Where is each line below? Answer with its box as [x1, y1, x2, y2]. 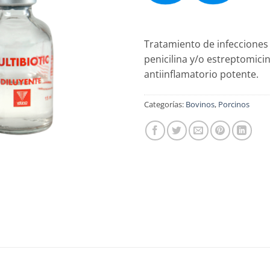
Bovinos [186, 98, 215, 110]
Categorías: [144, 98, 186, 110]
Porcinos [218, 98, 250, 110]
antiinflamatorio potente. [144, 67, 259, 81]
